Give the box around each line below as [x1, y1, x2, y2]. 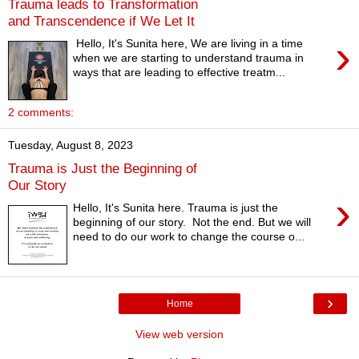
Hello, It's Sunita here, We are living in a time [73, 37, 304, 50]
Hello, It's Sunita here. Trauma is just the [73, 201, 279, 215]
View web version [135, 328, 224, 341]
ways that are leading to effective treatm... [73, 66, 286, 79]
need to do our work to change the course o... [73, 230, 305, 244]
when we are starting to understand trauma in [73, 51, 305, 65]
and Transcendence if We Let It [8, 12, 195, 29]
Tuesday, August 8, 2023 [8, 139, 133, 151]
